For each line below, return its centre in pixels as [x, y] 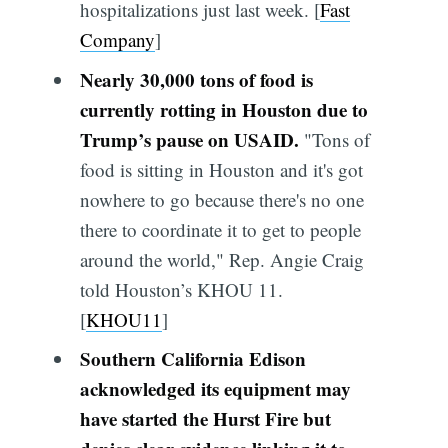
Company [117, 40]
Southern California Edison [192, 359]
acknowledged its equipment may [215, 389]
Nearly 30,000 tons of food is [196, 79]
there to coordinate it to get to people [220, 229]
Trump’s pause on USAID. [189, 139]
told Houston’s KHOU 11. [181, 289]
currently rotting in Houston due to [223, 109]
